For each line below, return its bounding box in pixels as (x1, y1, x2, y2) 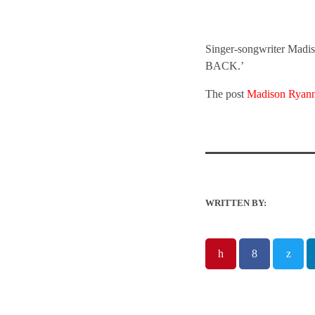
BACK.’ (205, 59, 244, 72)
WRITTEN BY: (205, 197, 266, 208)
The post (205, 87, 247, 100)
